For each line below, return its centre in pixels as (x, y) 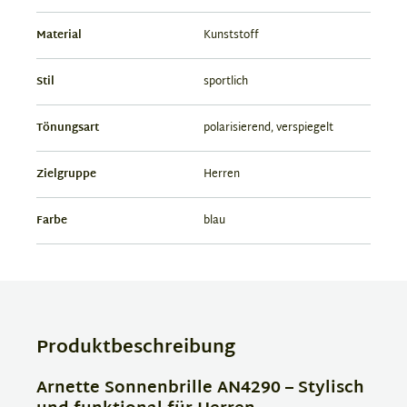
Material (59, 35)
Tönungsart (68, 128)
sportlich (226, 82)
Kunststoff (231, 35)
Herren (222, 174)
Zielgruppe (66, 174)
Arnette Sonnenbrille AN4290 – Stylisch (200, 388)
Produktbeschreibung (136, 348)
